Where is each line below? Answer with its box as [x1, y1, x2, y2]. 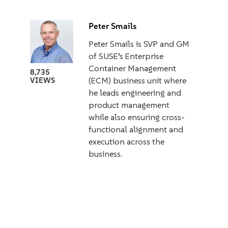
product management [88, 99, 169, 110]
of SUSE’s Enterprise [88, 50, 163, 61]
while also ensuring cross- [88, 111, 185, 122]
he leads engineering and [88, 87, 181, 98]
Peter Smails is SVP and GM [88, 38, 189, 49]
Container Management [88, 63, 176, 73]
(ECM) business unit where [88, 75, 186, 85]
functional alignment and [88, 124, 183, 134]
